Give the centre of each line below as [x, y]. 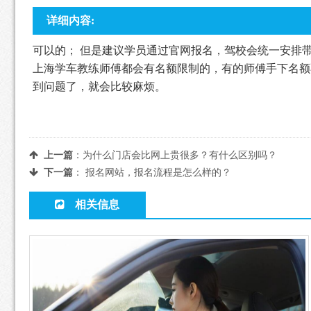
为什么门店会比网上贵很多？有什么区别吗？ [179, 155]
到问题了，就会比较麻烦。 [99, 87]
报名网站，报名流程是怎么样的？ [158, 173]
